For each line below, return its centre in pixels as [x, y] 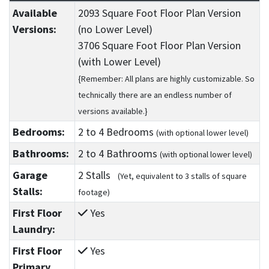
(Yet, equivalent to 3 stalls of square [182, 176]
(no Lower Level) [115, 29]
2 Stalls [98, 175]
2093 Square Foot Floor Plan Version [159, 13]
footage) [94, 192]
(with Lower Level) [119, 62]
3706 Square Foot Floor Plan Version [159, 46]
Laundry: [34, 229]
